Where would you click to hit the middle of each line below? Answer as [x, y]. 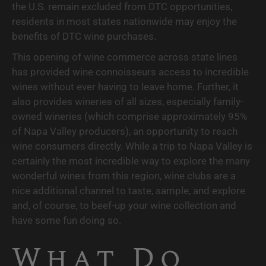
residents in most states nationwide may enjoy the [124, 21]
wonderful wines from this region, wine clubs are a [124, 175]
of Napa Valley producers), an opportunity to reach [125, 131]
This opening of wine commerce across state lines [125, 57]
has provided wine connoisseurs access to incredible [130, 72]
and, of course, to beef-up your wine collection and [124, 205]
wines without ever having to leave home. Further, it [125, 86]
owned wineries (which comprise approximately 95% [129, 116]
